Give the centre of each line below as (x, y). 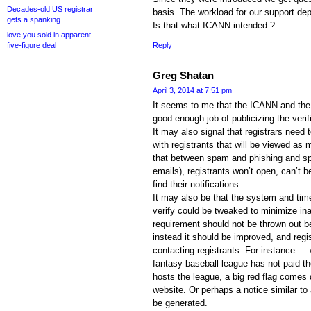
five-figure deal (32, 45)
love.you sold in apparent (49, 35)
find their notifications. (197, 185)
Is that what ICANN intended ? (214, 26)
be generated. (180, 303)
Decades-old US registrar (50, 9)
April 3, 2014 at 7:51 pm (192, 91)
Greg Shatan (183, 76)
